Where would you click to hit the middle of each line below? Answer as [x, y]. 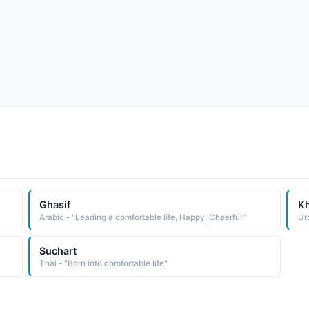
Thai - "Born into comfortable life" [104, 263]
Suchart [58, 250]
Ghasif [55, 204]
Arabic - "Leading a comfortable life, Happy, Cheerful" [143, 217]
